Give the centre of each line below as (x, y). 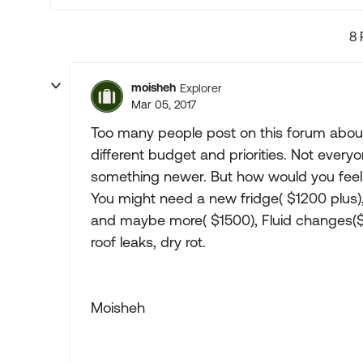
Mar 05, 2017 (164, 105)
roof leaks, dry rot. (148, 242)
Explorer (201, 88)
